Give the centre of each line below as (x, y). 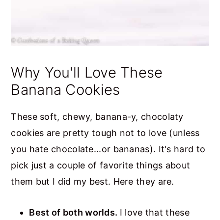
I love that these (154, 213)
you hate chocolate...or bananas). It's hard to (108, 149)
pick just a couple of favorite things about (101, 165)
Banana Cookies (66, 90)
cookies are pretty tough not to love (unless (105, 133)
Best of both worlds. (74, 213)
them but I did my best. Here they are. (93, 182)
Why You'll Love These (87, 73)
